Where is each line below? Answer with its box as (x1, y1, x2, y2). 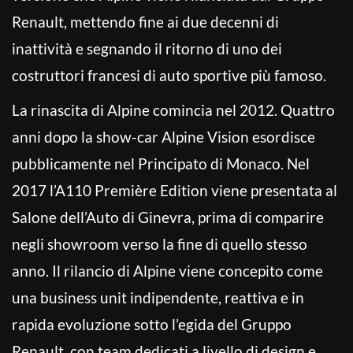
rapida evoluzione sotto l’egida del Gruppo (12, 314, 292, 333)
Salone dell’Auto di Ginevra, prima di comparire (12, 207, 324, 226)
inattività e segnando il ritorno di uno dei (12, 39, 282, 58)
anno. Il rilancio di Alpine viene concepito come (12, 261, 323, 280)
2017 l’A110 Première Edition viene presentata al (12, 180, 337, 199)
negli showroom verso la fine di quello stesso (12, 234, 307, 253)
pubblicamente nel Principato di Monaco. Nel (12, 154, 310, 173)
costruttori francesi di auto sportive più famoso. (12, 65, 326, 84)
